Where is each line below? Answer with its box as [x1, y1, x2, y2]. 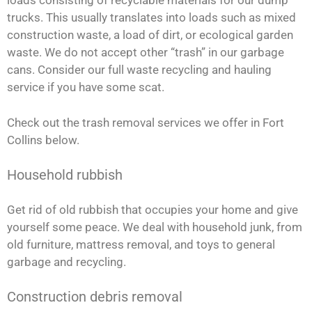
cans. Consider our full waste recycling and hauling [7, 63, 272, 77]
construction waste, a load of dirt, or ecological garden [7, 28, 293, 42]
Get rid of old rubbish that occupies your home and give [7, 202, 298, 217]
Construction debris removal [7, 288, 182, 306]
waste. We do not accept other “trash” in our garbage [7, 45, 284, 60]
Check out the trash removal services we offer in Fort [7, 115, 284, 130]
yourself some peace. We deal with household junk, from [7, 219, 302, 234]
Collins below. [7, 132, 79, 147]
